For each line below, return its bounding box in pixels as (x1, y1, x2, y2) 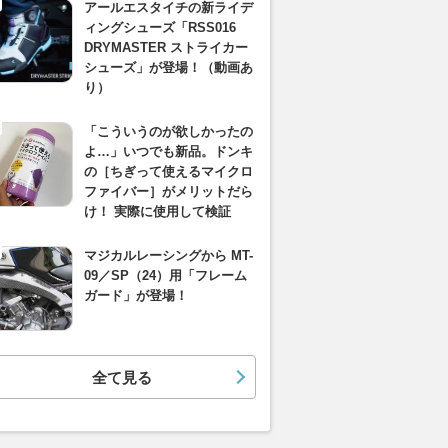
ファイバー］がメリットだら (84, 184, 253, 199)
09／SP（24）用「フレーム (84, 268, 247, 283)
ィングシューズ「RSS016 (84, 20, 236, 35)
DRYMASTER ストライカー (84, 40, 248, 55)
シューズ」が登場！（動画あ (84, 60, 253, 75)
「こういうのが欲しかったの (84, 124, 253, 139)
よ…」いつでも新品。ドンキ (84, 144, 253, 159)
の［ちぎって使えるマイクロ (84, 164, 253, 179)
